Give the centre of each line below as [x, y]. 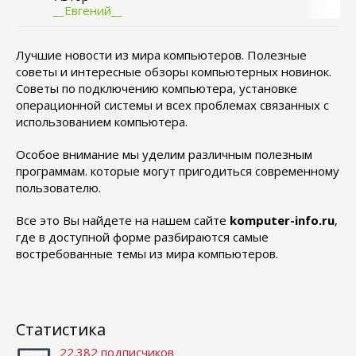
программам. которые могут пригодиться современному [178, 171]
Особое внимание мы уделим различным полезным [164, 154]
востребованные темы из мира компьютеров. [147, 253]
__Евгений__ [88, 10]
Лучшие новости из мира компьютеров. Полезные [161, 55]
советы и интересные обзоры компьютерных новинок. [174, 72]
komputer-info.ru [282, 220]
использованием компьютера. [102, 122]
